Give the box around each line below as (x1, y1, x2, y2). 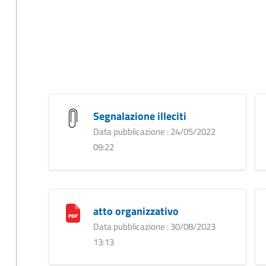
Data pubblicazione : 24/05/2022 (93, 124, 216, 138)
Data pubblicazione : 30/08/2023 (93, 219, 216, 233)
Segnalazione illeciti (93, 107, 186, 124)
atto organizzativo (93, 202, 179, 219)
